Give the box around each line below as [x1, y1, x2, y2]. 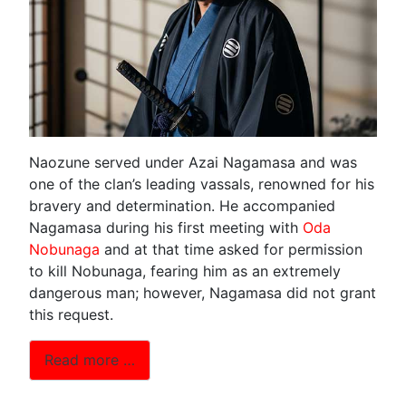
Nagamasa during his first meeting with [29, 217, 303, 237]
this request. [29, 304, 113, 324]
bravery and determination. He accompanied [29, 196, 335, 215]
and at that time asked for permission [100, 239, 362, 258]
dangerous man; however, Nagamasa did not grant [29, 283, 376, 302]
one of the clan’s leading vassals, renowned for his [29, 174, 374, 193]
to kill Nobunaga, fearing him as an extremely [29, 261, 341, 280]
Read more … [44, 351, 135, 370]
